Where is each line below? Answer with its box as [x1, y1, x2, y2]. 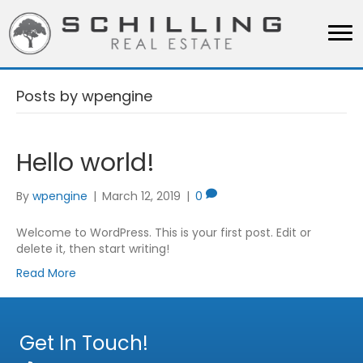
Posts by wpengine [16, 85, 152, 106]
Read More [16, 264, 76, 281]
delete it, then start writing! [16, 240, 169, 257]
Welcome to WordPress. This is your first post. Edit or [16, 224, 311, 241]
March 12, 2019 [102, 187, 181, 204]
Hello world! [16, 145, 155, 180]
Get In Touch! [19, 329, 148, 357]
